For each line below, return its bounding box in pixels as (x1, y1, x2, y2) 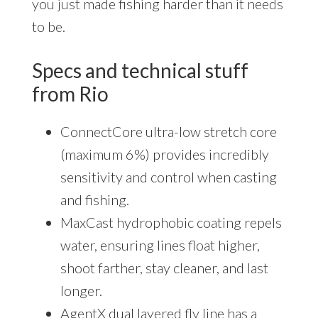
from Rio (31, 82, 109, 106)
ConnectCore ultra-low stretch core (60, 123, 277, 141)
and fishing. (60, 191, 129, 209)
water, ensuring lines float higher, (60, 236, 260, 254)
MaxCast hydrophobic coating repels (60, 214, 282, 231)
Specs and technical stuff (31, 58, 248, 83)
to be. (31, 18, 65, 35)
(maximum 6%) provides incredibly (60, 146, 269, 163)
